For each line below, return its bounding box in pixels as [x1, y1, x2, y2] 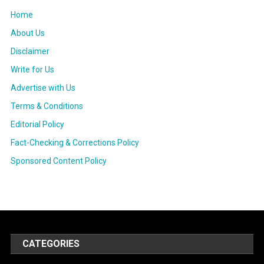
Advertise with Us [10, 83, 75, 93]
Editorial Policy [10, 120, 64, 130]
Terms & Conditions [10, 101, 83, 111]
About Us [10, 28, 45, 38]
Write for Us [10, 65, 54, 75]
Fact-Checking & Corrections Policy [10, 138, 139, 148]
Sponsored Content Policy [10, 156, 107, 166]
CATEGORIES [22, 238, 80, 250]
